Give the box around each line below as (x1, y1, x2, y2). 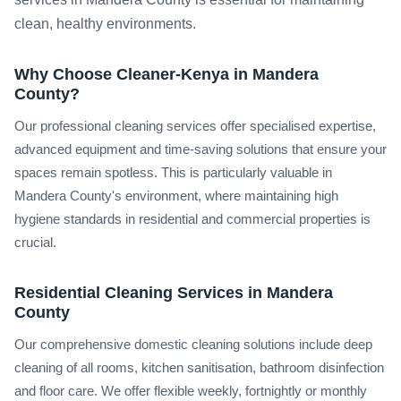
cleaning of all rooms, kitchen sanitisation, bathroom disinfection (14, 360, 384, 376)
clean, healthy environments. (14, 16, 196, 32)
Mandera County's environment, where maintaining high (14, 188, 338, 204)
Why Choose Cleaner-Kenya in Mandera (14, 64, 319, 84)
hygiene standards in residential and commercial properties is (14, 211, 371, 227)
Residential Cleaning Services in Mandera (14, 283, 333, 303)
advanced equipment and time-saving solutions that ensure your (14, 141, 387, 158)
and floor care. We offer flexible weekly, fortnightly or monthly (14, 383, 367, 399)
